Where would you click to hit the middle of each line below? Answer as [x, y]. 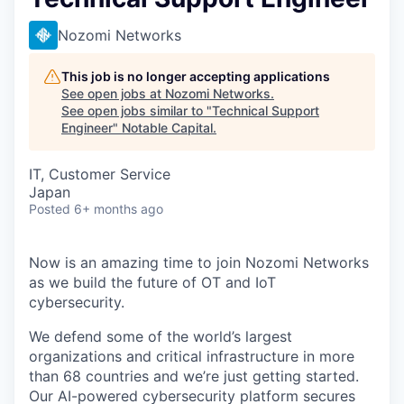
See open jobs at [113, 93]
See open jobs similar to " [137, 110]
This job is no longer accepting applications [196, 76]
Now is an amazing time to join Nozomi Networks [199, 262]
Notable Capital [167, 128]
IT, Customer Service [100, 174]
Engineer [87, 128]
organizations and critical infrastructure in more [192, 356]
